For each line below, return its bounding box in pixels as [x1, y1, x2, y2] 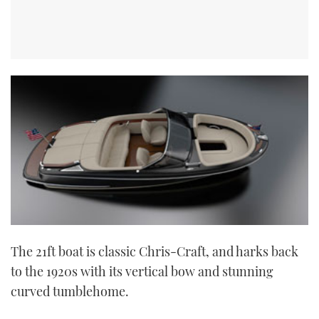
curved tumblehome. [11, 283, 129, 300]
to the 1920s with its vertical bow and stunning [11, 263, 273, 281]
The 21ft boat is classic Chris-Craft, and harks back [11, 243, 298, 261]
